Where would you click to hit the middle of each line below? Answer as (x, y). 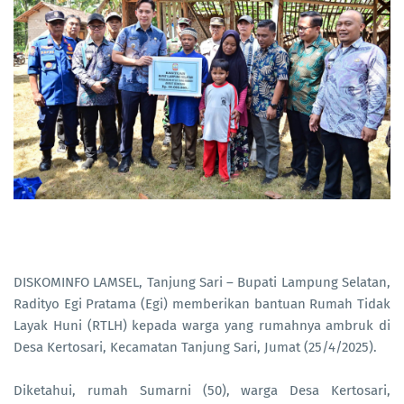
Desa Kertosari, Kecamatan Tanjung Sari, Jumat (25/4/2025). (195, 347)
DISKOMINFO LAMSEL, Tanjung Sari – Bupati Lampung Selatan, (202, 282)
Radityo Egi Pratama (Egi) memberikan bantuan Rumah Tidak (202, 304)
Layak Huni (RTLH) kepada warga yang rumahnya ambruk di (202, 326)
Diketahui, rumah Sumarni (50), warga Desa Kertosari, (202, 390)
